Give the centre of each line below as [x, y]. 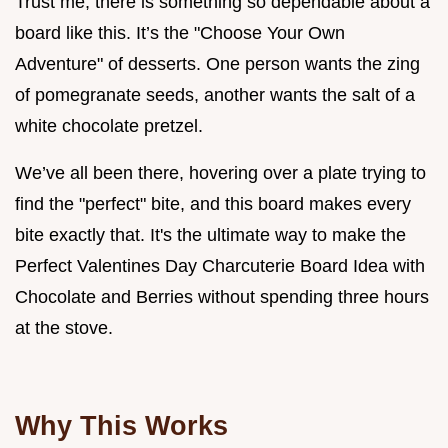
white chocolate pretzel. [109, 125]
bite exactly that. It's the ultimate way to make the [210, 234]
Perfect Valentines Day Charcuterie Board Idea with [220, 265]
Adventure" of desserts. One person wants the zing [217, 63]
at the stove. [64, 327]
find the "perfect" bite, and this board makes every [213, 203]
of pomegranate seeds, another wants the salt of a [215, 94]
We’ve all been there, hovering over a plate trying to [220, 172]
